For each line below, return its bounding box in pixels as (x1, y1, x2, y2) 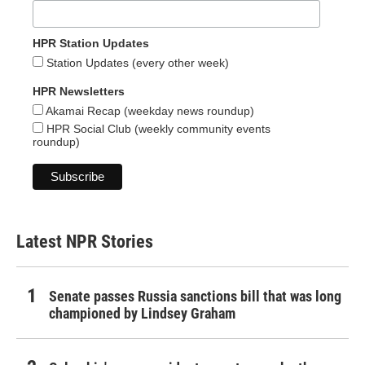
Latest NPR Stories (16, 231, 153, 253)
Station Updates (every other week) (43, 56, 229, 70)
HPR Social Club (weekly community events (43, 122, 270, 136)
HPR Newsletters (33, 85, 125, 99)
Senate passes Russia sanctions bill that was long (49, 288, 341, 306)
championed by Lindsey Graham (49, 305, 235, 323)
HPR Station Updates (33, 37, 149, 51)
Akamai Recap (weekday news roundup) (43, 104, 254, 118)
